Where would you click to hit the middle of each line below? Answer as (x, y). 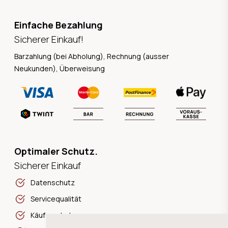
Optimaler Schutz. (56, 151)
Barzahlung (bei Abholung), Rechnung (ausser (92, 56)
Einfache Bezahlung (59, 25)
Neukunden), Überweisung (60, 68)
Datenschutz (53, 183)
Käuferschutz (53, 215)
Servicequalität (56, 199)
